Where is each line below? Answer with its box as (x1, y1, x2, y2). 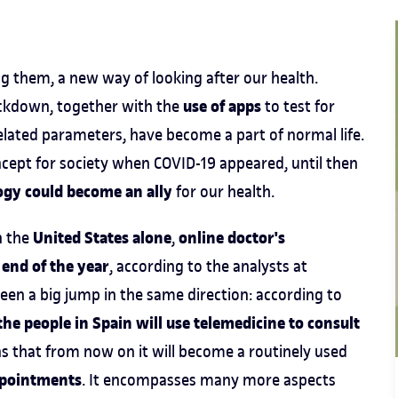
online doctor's (179, 226, 285, 251)
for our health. (172, 181, 275, 202)
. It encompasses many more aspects (82, 370, 336, 390)
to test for (265, 96, 335, 116)
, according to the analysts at (109, 256, 307, 276)
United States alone (33, 226, 171, 251)
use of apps (183, 94, 265, 119)
